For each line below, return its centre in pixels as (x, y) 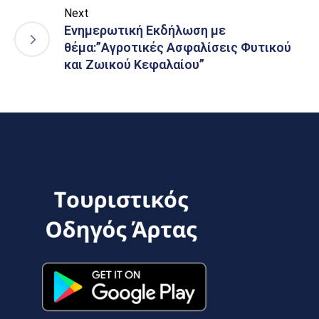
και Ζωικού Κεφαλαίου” (134, 64)
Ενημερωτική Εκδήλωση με (145, 30)
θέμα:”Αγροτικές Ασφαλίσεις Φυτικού (178, 47)
